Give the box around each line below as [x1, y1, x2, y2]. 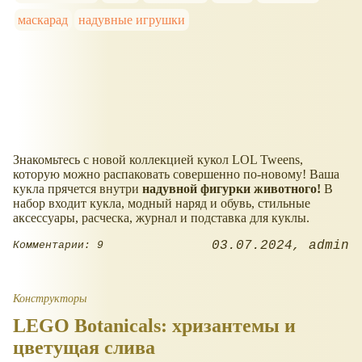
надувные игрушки [78, 12, 186, 27]
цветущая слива [13, 336, 155, 358]
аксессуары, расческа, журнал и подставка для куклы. [13, 210, 309, 225]
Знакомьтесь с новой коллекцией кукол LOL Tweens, [13, 152, 303, 166]
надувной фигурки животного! [142, 181, 321, 196]
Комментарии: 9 [13, 239, 103, 251]
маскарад [18, 12, 69, 27]
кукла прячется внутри [13, 181, 142, 196]
